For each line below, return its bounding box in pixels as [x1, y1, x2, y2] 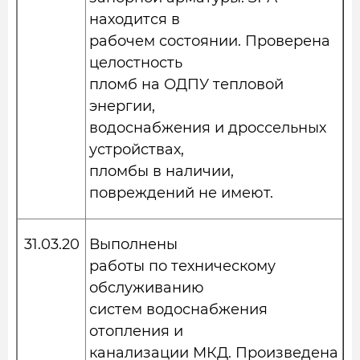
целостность [89, 54, 182, 72]
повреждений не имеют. [89, 184, 273, 202]
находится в [89, 10, 180, 28]
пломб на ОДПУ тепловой [89, 76, 284, 93]
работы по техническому [89, 257, 276, 275]
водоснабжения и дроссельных [89, 119, 326, 137]
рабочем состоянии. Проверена [89, 32, 330, 50]
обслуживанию [89, 279, 204, 297]
